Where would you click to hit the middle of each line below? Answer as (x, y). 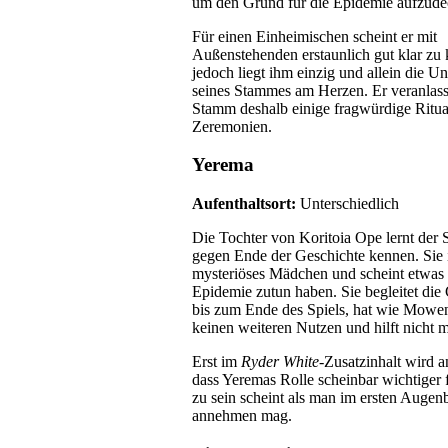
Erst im (216, 362)
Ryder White (280, 362)
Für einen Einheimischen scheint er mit (314, 36)
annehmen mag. (242, 416)
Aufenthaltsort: (246, 204)
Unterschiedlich (349, 204)
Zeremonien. (232, 126)
